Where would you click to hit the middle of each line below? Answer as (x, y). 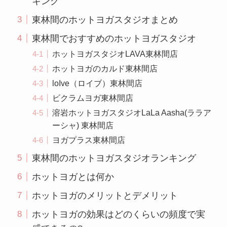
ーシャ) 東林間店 (83, 125)
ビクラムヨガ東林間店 (93, 98)
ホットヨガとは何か (73, 177)
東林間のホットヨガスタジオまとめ (105, 20)
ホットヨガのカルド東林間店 (105, 68)
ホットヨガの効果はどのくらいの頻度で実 (118, 214)
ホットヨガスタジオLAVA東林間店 (115, 53)
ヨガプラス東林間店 (89, 140)
